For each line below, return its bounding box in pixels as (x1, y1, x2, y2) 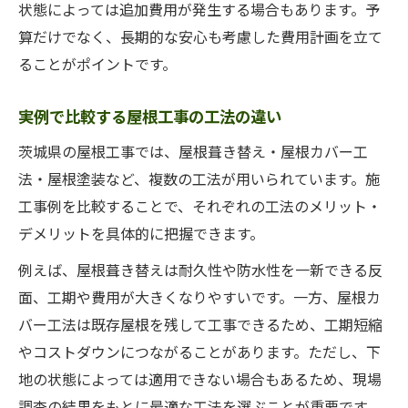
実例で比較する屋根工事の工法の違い (18, 105, 281, 127)
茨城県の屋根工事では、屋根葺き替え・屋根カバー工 (18, 140, 368, 162)
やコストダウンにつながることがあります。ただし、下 (18, 341, 381, 362)
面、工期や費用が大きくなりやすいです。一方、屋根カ (18, 286, 381, 308)
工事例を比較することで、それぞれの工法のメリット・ (18, 195, 382, 217)
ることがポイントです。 (18, 53, 177, 75)
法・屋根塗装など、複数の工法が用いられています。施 (18, 168, 380, 189)
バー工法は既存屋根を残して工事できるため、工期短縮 (18, 313, 382, 335)
